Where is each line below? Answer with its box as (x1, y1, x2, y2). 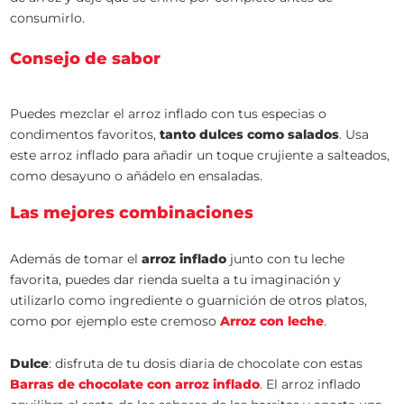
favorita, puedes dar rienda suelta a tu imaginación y (10, 271, 342, 288)
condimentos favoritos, (10, 126, 161, 142)
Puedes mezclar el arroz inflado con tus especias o (10, 106, 327, 122)
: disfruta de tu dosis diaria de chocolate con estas (49, 355, 363, 372)
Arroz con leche (220, 313, 325, 329)
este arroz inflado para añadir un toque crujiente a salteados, (10, 147, 390, 163)
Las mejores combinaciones (10, 203, 259, 223)
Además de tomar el (10, 251, 142, 267)
